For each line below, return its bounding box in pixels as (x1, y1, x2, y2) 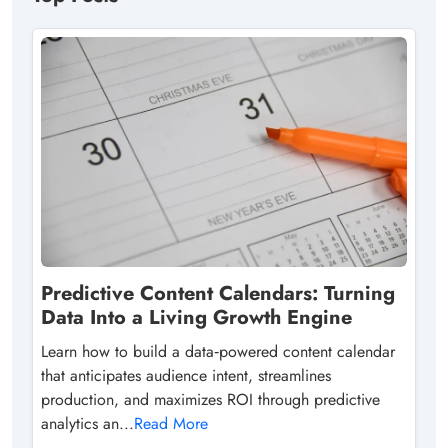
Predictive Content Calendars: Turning (41, 278, 395, 308)
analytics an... (41, 411, 134, 435)
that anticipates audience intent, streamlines (41, 363, 331, 387)
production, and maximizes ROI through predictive (41, 387, 380, 411)
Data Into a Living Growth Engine (41, 302, 352, 332)
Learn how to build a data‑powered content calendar (41, 339, 395, 363)
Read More (134, 411, 208, 435)
